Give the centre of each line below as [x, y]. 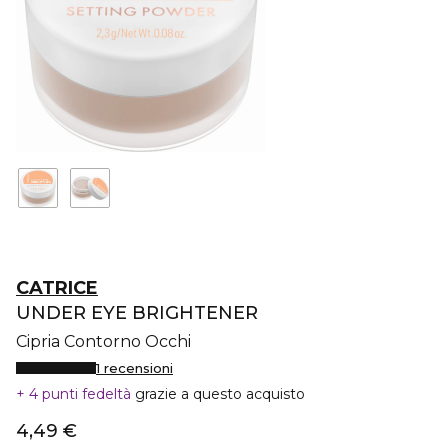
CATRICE [57, 288]
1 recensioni [134, 368]
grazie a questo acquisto [220, 394]
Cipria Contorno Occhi [103, 341]
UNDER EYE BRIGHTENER [137, 313]
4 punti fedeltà [80, 394]
